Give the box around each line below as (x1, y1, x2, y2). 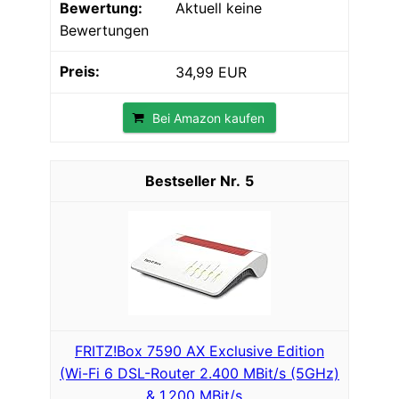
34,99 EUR (175, 62, 247, 81)
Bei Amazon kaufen (152, 110, 265, 126)
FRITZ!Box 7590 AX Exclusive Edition (75, 341, 324, 360)
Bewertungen (60, 20, 149, 39)
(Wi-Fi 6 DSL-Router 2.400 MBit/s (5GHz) (60, 363, 339, 382)
